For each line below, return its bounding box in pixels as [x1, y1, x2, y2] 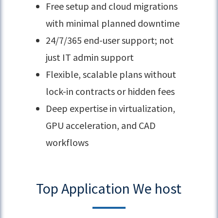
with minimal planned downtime [46, 17, 180, 29]
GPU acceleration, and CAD [46, 119, 156, 131]
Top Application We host [36, 179, 182, 198]
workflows [46, 136, 89, 148]
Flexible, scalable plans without [46, 68, 177, 80]
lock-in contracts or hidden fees [46, 85, 175, 97]
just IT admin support [46, 51, 134, 63]
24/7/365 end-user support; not [46, 34, 174, 46]
